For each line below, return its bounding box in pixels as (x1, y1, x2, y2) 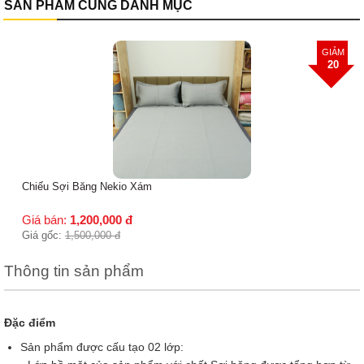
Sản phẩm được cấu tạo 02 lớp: (20, 340, 184, 353)
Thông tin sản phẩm (4, 262, 144, 279)
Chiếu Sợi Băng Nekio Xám (21, 180, 152, 193)
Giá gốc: (21, 229, 65, 241)
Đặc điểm (4, 316, 55, 329)
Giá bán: (21, 213, 70, 227)
